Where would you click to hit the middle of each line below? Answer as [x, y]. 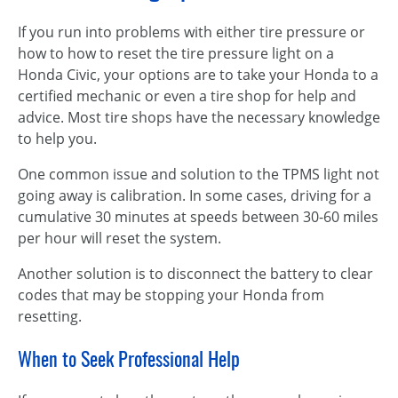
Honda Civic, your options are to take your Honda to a [198, 75]
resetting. [50, 316]
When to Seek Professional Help [129, 359]
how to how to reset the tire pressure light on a [176, 53]
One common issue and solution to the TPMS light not [199, 174]
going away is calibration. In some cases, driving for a [195, 195]
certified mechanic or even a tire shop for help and [187, 96]
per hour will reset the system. [119, 238]
